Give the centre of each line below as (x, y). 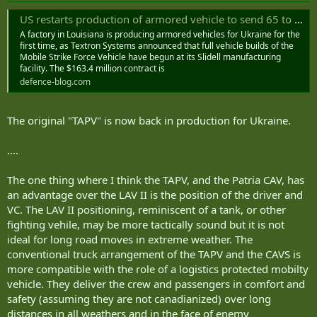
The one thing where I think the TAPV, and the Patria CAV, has (156, 179)
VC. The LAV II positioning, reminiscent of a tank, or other (146, 209)
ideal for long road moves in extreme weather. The (130, 239)
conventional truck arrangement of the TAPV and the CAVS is (154, 254)
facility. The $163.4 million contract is (92, 69)
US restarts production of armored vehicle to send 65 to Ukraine (157, 19)
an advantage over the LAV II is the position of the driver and (155, 194)
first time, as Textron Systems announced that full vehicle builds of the (157, 46)
